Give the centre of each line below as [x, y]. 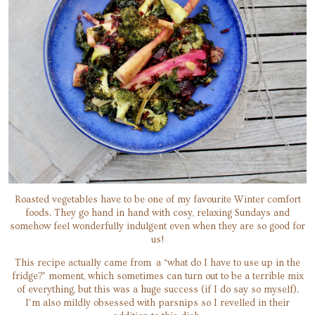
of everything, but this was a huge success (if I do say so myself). [157, 289]
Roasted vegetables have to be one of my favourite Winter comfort [157, 199]
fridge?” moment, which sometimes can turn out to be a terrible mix [157, 276]
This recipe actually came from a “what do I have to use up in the [157, 263]
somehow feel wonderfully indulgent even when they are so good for [157, 226]
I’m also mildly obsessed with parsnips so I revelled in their [157, 303]
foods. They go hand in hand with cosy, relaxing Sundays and [157, 213]
